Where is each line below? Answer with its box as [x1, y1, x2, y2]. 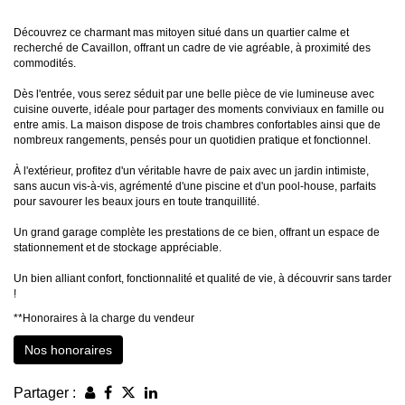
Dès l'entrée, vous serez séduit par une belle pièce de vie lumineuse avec [14, 88, 374, 101]
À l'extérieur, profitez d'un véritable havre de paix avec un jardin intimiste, [14, 165, 369, 178]
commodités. [14, 57, 76, 71]
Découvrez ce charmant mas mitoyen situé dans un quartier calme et [14, 26, 349, 40]
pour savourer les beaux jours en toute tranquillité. [14, 195, 259, 209]
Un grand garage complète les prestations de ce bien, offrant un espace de [14, 226, 380, 240]
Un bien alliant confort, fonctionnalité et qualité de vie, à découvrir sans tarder [14, 272, 391, 286]
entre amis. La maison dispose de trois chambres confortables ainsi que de [14, 118, 381, 132]
